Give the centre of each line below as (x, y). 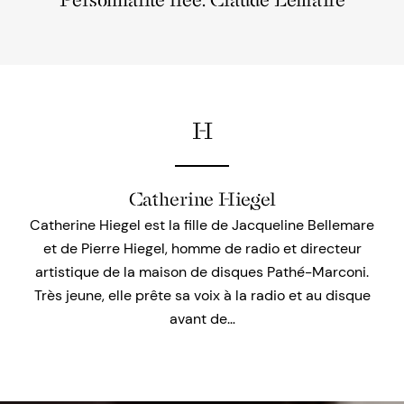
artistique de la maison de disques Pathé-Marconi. (202, 272)
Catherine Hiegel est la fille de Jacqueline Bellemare (202, 225)
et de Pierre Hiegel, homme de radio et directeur (202, 248)
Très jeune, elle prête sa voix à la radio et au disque (202, 295)
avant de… (202, 319)
